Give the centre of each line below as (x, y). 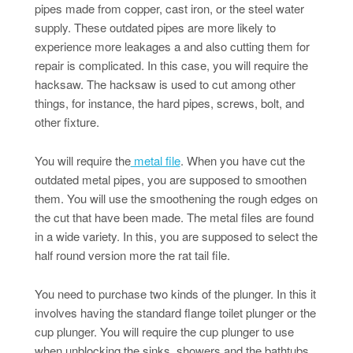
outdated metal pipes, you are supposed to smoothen (170, 179)
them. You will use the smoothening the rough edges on (176, 198)
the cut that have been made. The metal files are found (174, 217)
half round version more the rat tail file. (132, 255)
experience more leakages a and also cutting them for (172, 46)
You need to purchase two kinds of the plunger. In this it (175, 293)
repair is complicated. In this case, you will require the (171, 65)
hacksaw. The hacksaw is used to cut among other (165, 84)
